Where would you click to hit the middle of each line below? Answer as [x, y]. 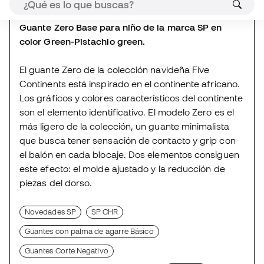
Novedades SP [50, 106]
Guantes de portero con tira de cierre [90, 164]
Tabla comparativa [62, 247]
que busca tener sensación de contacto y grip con [128, 34]
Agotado [186, 164]
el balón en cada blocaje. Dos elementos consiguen [129, 49]
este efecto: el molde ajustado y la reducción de [122, 63]
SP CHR [105, 106]
